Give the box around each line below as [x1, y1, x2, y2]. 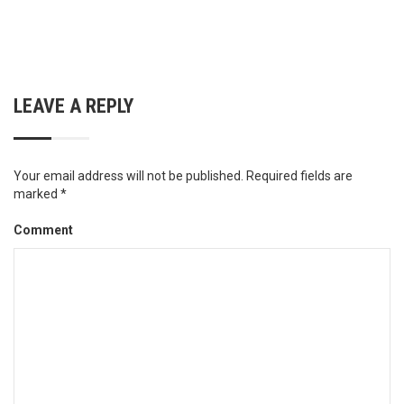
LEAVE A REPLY [14, 95, 133, 118]
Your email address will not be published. [14, 169, 243, 184]
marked [14, 187, 60, 202]
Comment [14, 223, 73, 238]
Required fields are [246, 169, 353, 184]
